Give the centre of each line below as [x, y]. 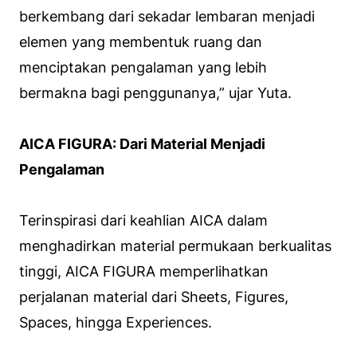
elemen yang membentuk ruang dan [141, 42]
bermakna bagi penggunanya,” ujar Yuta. [155, 93]
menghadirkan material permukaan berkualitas [175, 246]
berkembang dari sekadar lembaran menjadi [167, 17]
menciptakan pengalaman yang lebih [143, 68]
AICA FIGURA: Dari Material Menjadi [142, 144]
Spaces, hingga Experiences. [116, 323]
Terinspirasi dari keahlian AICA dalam [143, 221]
